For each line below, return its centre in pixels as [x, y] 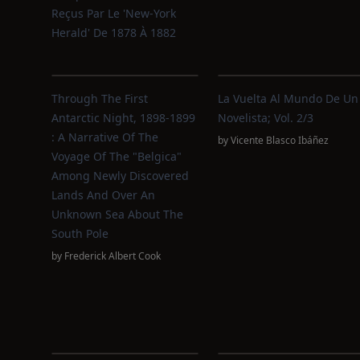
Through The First [100, 98]
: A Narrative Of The [105, 137]
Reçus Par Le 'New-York [114, 13]
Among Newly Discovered [120, 176]
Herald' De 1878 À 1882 [114, 33]
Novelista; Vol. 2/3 [265, 118]
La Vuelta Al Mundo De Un [288, 98]
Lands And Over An [103, 195]
